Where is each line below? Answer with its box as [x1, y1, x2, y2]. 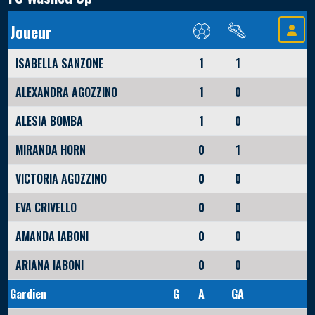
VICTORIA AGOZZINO [15, 170, 107, 188]
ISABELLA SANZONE [15, 55, 103, 72]
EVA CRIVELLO [15, 199, 77, 217]
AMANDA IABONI [15, 228, 89, 245]
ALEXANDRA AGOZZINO [15, 84, 117, 101]
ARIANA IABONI [15, 257, 84, 274]
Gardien [9, 285, 46, 303]
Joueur [9, 20, 51, 44]
